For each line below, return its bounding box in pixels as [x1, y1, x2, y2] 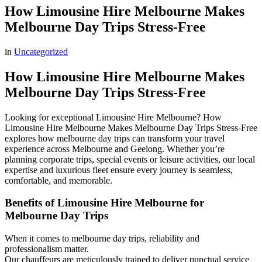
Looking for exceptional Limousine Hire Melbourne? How [5, 112, 222, 122]
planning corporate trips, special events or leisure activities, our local [5, 154, 255, 164]
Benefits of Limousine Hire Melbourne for [5, 196, 204, 209]
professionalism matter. [5, 244, 89, 254]
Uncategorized [14, 46, 68, 57]
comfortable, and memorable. [5, 175, 112, 185]
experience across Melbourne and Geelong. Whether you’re [5, 143, 225, 154]
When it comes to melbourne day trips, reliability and [5, 233, 199, 244]
